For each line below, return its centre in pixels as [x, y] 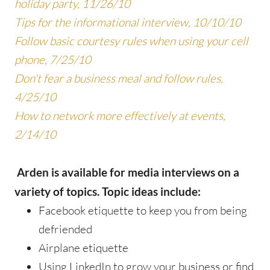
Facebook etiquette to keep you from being [143, 210]
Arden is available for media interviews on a [128, 172]
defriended [65, 229]
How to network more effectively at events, [120, 115]
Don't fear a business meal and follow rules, [119, 78]
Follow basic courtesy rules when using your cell [131, 41]
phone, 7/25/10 [53, 59]
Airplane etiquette [83, 247]
